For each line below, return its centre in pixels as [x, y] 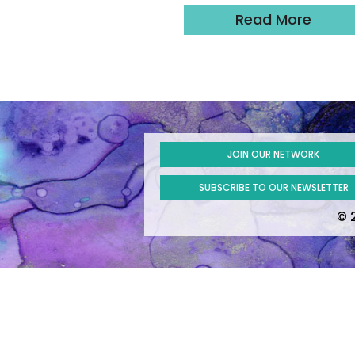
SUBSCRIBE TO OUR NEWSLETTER [273, 187]
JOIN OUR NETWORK [274, 154]
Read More [274, 19]
